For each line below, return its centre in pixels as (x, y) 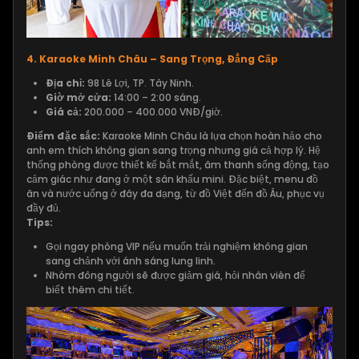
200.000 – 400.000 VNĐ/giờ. (152, 112)
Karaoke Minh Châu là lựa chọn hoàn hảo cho (212, 136)
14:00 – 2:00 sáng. (156, 98)
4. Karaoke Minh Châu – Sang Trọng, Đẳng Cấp (152, 59)
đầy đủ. (44, 208)
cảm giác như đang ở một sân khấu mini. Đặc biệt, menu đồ (172, 179)
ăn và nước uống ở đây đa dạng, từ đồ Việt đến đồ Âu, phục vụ (175, 194)
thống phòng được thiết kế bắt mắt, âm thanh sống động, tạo (178, 165)
